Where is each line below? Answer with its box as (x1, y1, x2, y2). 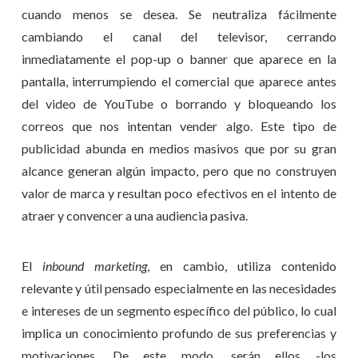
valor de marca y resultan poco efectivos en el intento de (21, 185, 337, 201)
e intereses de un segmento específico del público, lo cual (21, 302, 337, 318)
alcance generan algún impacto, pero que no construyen (21, 163, 337, 179)
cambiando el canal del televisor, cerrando (21, 29, 337, 45)
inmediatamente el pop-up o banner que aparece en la (21, 51, 337, 67)
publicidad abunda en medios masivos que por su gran (21, 141, 337, 157)
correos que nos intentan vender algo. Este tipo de (21, 118, 337, 134)
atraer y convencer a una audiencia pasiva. (21, 208, 248, 224)
